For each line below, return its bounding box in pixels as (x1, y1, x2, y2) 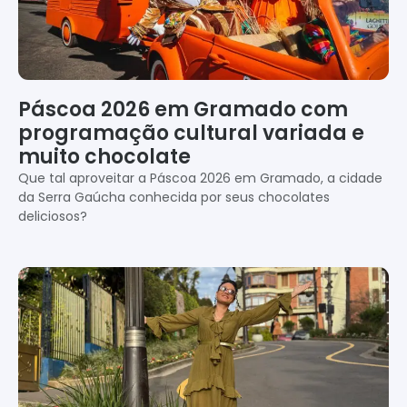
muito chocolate (18, 142, 191, 171)
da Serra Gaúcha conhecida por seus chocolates (18, 187, 330, 206)
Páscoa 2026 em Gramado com (18, 94, 348, 124)
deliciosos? (18, 206, 87, 225)
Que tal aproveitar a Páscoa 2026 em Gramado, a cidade (18, 168, 382, 187)
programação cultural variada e (18, 118, 364, 147)
